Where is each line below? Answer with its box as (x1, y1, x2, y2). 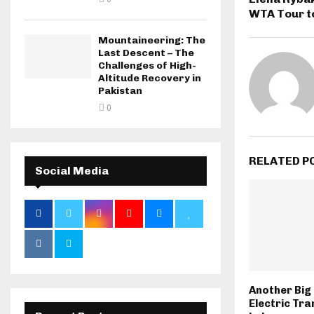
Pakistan (98, 85, 142, 97)
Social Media (35, 164, 109, 177)
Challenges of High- (98, 60, 196, 71)
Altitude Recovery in (98, 72, 201, 84)
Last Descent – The (98, 47, 194, 59)
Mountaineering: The (98, 34, 205, 46)
